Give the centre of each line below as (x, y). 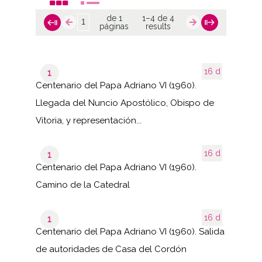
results (158, 27)
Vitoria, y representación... (88, 120)
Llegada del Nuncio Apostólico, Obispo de (125, 103)
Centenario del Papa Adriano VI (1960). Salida (130, 231)
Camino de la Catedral (82, 185)
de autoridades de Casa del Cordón (111, 249)
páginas (114, 27)
